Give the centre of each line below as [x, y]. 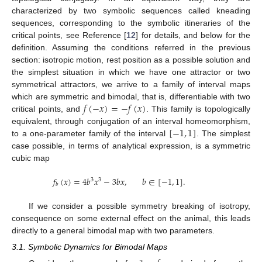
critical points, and [48, 108]
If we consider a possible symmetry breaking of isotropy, [139, 206]
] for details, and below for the [193, 35]
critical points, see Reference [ [69, 35]
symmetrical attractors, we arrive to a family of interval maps [131, 84]
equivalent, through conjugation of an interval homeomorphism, [131, 121]
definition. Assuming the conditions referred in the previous [131, 47]
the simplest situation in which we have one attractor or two [131, 72]
